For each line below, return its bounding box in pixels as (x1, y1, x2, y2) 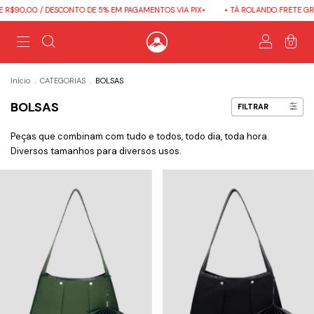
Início (11, 76, 30, 86)
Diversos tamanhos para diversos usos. (11, 145, 182, 157)
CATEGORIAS (40, 76, 86, 86)
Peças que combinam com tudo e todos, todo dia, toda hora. (11, 130, 269, 142)
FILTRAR (238, 102, 268, 111)
